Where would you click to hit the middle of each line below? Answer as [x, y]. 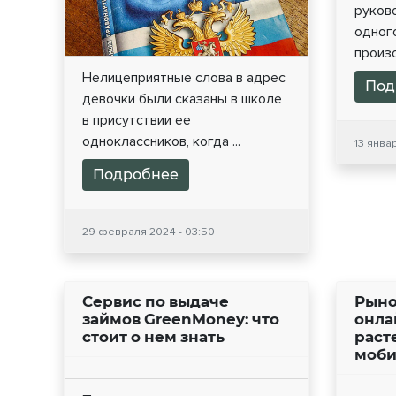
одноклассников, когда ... [161, 142]
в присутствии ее [137, 121]
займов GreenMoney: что [181, 320]
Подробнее [136, 175]
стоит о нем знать [153, 337]
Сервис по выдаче [156, 302]
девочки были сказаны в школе [182, 99]
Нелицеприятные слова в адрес [184, 78]
